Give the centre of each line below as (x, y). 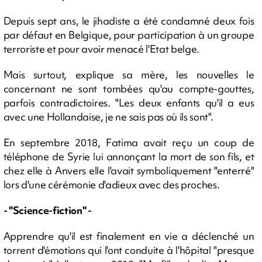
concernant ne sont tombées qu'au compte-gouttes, (129, 89)
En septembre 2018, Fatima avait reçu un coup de (129, 142)
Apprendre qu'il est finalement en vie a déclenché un (129, 236)
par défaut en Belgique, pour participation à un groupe (129, 35)
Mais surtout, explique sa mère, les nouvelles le (129, 75)
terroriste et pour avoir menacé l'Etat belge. (101, 49)
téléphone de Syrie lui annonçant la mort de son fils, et (129, 156)
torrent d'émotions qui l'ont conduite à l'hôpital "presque (129, 250)
